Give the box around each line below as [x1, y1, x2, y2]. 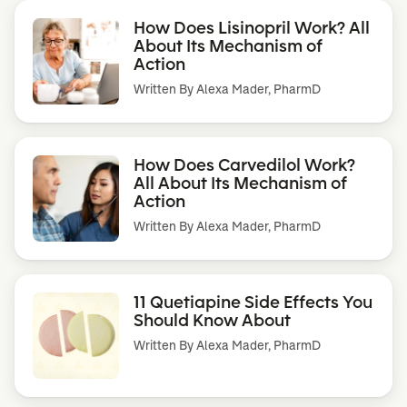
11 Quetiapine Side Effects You [134, 290, 372, 313]
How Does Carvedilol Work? [134, 153, 355, 175]
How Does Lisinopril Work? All [134, 15, 370, 38]
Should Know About [134, 308, 291, 331]
